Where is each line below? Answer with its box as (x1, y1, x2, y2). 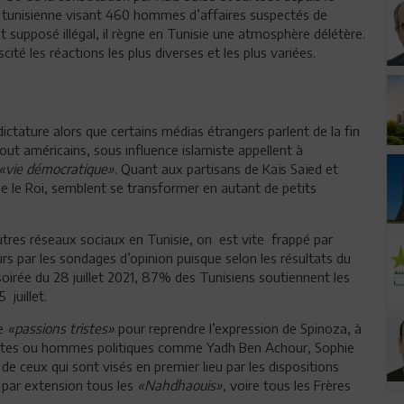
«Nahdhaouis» (137, 376, 223, 393)
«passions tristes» (7, 319, 115, 336)
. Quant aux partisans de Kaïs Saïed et (115, 160, 338, 177)
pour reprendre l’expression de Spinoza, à (115, 319, 362, 336)
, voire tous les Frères (223, 376, 351, 393)
